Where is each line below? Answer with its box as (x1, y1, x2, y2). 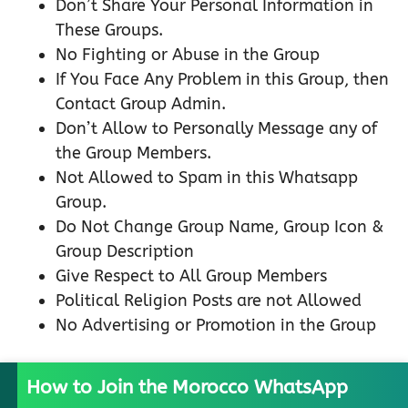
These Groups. (56, 20, 163, 41)
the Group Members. (56, 143, 211, 164)
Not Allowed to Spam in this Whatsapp (56, 168, 358, 189)
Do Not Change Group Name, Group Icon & (56, 217, 383, 238)
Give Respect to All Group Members (56, 266, 327, 287)
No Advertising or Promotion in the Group (56, 315, 376, 336)
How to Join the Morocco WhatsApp (26, 376, 348, 400)
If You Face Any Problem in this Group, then (56, 69, 389, 90)
